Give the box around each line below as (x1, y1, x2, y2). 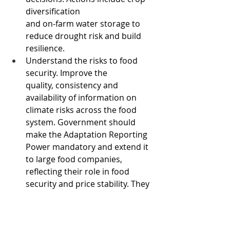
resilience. (26, 43, 67, 54)
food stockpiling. (26, 215, 93, 226)
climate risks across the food (26, 104, 139, 116)
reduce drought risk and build (26, 30, 143, 42)
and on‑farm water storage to (26, 18, 142, 29)
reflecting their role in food (26, 166, 131, 177)
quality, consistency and (26, 80, 120, 91)
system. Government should (26, 117, 138, 128)
